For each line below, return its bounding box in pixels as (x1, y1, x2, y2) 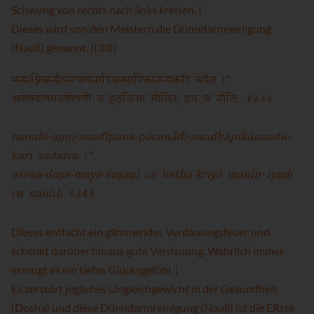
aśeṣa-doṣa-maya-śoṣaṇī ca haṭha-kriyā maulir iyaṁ (11, 165, 292, 185)
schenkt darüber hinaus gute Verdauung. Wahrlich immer (11, 244, 284, 257)
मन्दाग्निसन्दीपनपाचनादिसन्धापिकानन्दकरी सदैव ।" (11, 69, 231, 90)
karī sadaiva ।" (11, 146, 92, 166)
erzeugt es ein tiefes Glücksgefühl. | (11, 263, 179, 276)
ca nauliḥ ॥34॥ (11, 184, 94, 204)
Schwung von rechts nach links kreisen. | (11, 3, 202, 16)
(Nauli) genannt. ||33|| (11, 41, 117, 54)
